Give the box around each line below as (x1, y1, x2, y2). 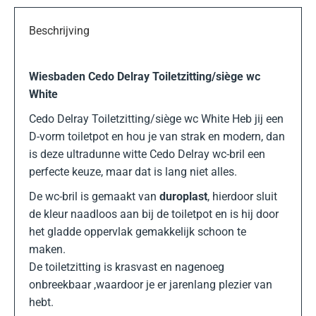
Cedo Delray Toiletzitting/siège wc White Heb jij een (29, 112, 284, 126)
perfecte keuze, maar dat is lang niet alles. (29, 165, 237, 178)
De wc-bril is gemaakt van (29, 190, 157, 203)
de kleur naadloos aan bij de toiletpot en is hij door (29, 207, 279, 221)
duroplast (157, 190, 207, 203)
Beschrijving (29, 24, 90, 37)
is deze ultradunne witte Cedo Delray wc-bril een (29, 147, 265, 161)
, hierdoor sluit (207, 190, 277, 203)
